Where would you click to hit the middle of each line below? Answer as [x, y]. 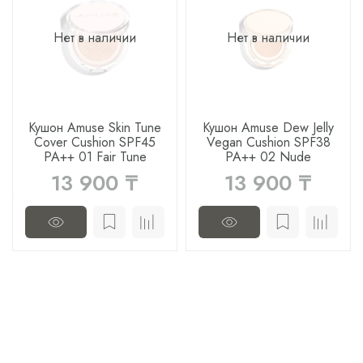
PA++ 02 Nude [268, 156]
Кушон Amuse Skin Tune [95, 127]
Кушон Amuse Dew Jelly [268, 127]
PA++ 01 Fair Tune [95, 156]
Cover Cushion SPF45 [95, 142]
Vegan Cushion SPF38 [268, 142]
